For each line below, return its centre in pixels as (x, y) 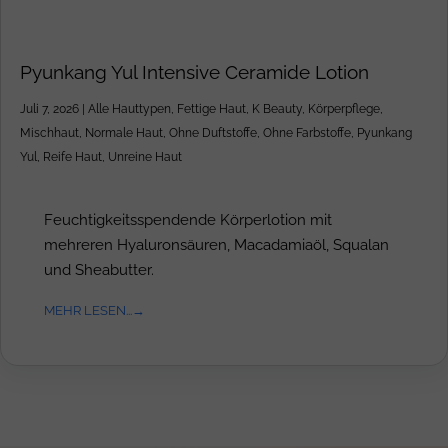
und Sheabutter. (99, 270)
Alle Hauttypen (129, 109)
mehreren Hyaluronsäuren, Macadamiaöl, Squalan (216, 245)
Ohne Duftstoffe (213, 133)
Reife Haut (72, 157)
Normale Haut (124, 133)
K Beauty (277, 109)
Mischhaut (49, 133)
